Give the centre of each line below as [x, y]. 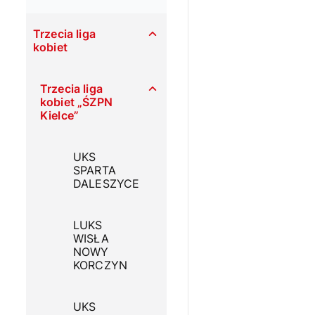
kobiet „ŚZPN [76, 102]
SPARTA [95, 171]
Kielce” [60, 116]
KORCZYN [101, 265]
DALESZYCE [107, 184]
